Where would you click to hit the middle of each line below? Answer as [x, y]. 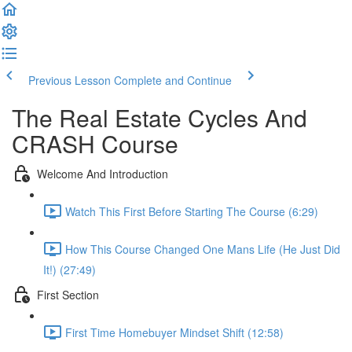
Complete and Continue [173, 80]
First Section [68, 294]
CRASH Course [95, 143]
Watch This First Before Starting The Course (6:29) [192, 211]
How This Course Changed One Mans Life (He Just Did [203, 249]
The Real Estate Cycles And [159, 117]
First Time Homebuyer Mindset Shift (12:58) [174, 332]
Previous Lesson [70, 80]
